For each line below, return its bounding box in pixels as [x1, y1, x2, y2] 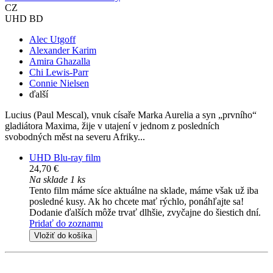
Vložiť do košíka [34, 231, 92, 241]
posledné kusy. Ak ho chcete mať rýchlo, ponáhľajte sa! [29, 196, 244, 207]
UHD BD [5, 13, 43, 24]
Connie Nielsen [29, 78, 89, 89]
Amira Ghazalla [29, 56, 90, 67]
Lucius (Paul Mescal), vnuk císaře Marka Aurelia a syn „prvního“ [5, 110, 257, 121]
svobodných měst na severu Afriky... [5, 132, 145, 143]
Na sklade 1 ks [29, 174, 85, 185]
